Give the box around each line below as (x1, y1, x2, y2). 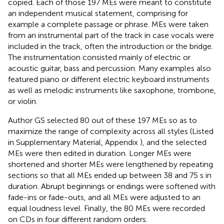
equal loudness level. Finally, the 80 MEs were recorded (8, 203, 205, 213)
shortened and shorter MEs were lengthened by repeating (8, 159, 213, 169)
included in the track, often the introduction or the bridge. (8, 41, 213, 51)
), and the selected (140, 137, 206, 147)
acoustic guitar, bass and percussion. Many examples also (8, 63, 211, 73)
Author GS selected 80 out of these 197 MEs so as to (8, 115, 197, 125)
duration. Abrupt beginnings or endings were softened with (8, 181, 215, 191)
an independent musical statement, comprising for (8, 8, 188, 18)
